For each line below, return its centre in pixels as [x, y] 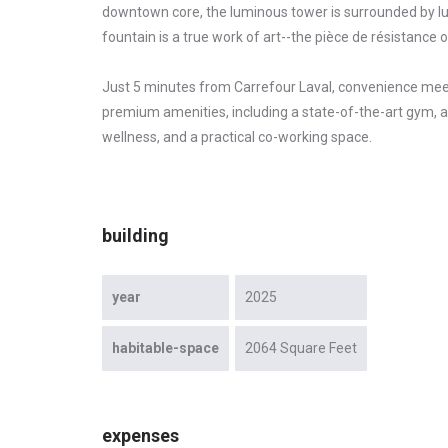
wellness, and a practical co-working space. [237, 137]
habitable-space [165, 348]
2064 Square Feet [301, 348]
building [135, 236]
